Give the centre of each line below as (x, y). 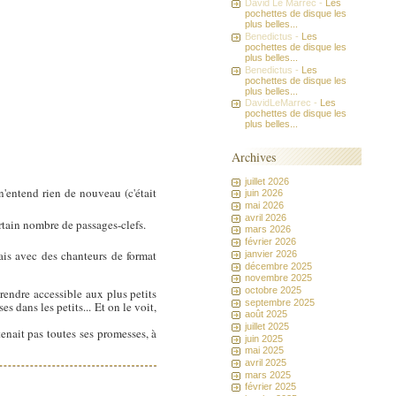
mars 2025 (268, 374)
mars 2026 (268, 229)
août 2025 (267, 314)
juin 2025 (264, 338)
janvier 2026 (271, 253)
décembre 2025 (279, 266)
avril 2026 (266, 217)
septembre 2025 (280, 302)
